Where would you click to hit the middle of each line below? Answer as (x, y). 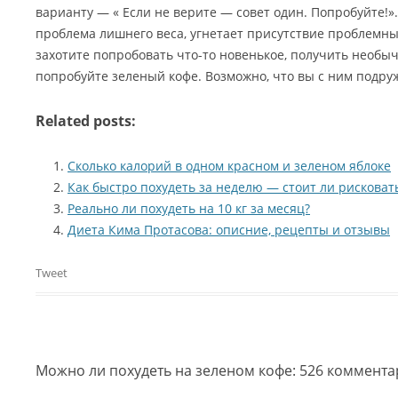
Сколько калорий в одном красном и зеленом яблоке (229, 166)
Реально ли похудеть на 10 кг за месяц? (189, 208)
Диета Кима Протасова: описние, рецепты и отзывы (229, 230)
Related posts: (86, 121)
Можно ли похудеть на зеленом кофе (164, 370)
